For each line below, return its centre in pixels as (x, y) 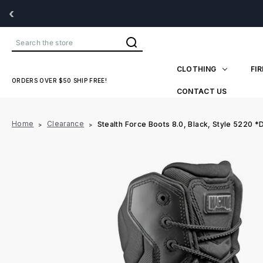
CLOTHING (196, 69)
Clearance (65, 124)
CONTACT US (202, 91)
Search (31, 49)
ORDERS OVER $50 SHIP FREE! (60, 80)
